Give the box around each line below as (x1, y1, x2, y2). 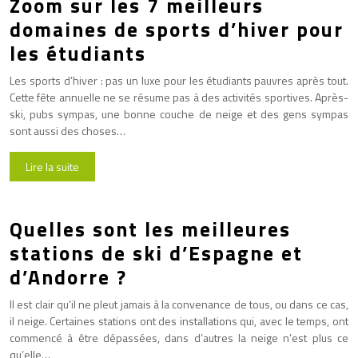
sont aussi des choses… (10, 121, 125, 139)
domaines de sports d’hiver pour (10, 14, 344, 45)
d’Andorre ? (10, 261, 127, 292)
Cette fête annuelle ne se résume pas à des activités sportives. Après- (10, 88, 348, 105)
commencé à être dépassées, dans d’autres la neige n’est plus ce (10, 328, 348, 346)
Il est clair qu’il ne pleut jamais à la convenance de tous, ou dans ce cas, (10, 295, 348, 312)
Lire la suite (26, 157, 79, 175)
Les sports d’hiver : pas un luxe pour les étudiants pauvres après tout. (10, 71, 348, 89)
